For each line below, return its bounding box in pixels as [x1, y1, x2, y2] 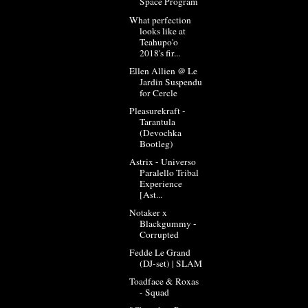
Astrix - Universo [129, 155, 196, 168]
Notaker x [129, 206, 167, 219]
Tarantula [139, 115, 175, 128]
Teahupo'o [139, 35, 178, 48]
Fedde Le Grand [129, 246, 190, 259]
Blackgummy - [139, 217, 197, 230]
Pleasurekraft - [129, 104, 186, 117]
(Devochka [139, 126, 181, 139]
